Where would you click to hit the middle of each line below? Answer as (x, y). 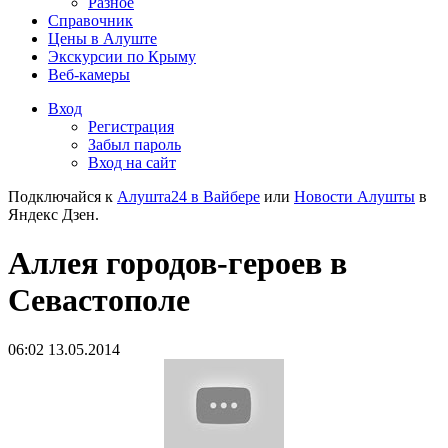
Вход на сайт (132, 162)
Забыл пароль (134, 144)
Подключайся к (62, 196)
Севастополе (99, 300)
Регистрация (131, 126)
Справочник (90, 20)
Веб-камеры (89, 74)
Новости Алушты (354, 196)
